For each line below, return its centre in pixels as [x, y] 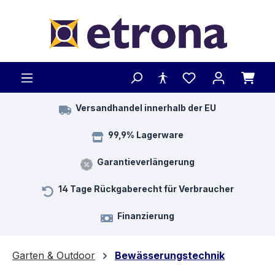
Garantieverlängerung [146, 161]
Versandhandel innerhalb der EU [146, 107]
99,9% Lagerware [146, 134]
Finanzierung [146, 215]
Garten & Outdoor [54, 255]
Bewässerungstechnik [170, 255]
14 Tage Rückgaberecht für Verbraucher [146, 188]
